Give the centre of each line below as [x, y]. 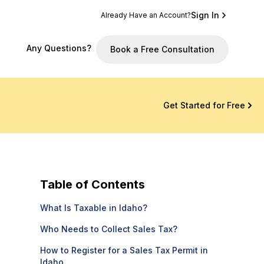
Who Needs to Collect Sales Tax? [109, 229]
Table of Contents [93, 184]
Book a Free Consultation [162, 49]
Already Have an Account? [146, 15]
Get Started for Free [204, 105]
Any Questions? [59, 48]
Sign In [205, 15]
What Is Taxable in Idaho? [94, 208]
